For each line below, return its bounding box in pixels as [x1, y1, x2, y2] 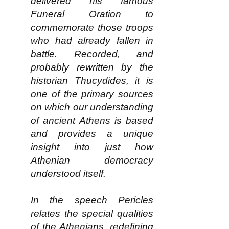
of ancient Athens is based [31, 115, 153, 126]
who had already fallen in [31, 35, 153, 46]
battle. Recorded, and [31, 49, 153, 59]
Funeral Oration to [31, 9, 153, 19]
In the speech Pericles [31, 195, 153, 205]
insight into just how [31, 142, 153, 152]
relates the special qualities [31, 208, 153, 219]
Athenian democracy [31, 155, 153, 166]
